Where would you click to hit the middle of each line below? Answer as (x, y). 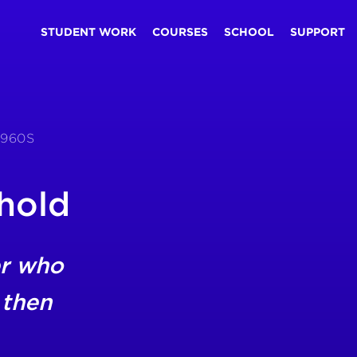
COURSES (180, 32)
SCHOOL (249, 32)
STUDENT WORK (88, 32)
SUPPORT (318, 32)
